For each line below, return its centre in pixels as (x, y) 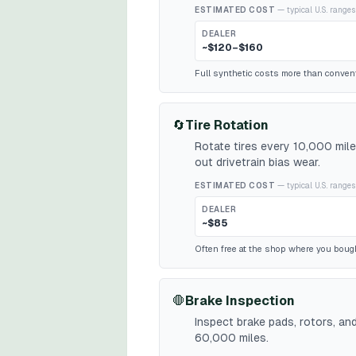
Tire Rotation (227, 125)
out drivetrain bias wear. (257, 162)
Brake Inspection (240, 301)
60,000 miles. (232, 338)
